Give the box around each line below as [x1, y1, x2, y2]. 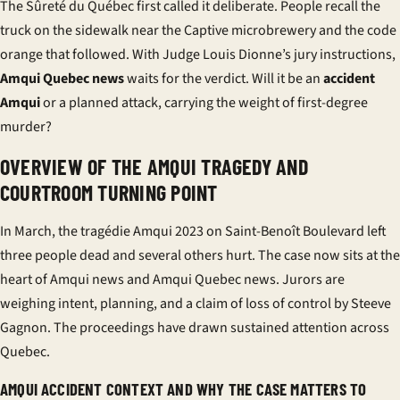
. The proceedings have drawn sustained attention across [47, 318, 389, 337]
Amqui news [50, 270, 124, 289]
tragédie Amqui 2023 [80, 221, 204, 241]
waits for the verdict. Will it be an [124, 69, 323, 88]
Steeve [351, 294, 391, 313]
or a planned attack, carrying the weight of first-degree [40, 93, 368, 112]
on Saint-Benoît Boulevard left [204, 221, 387, 241]
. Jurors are [276, 270, 345, 289]
